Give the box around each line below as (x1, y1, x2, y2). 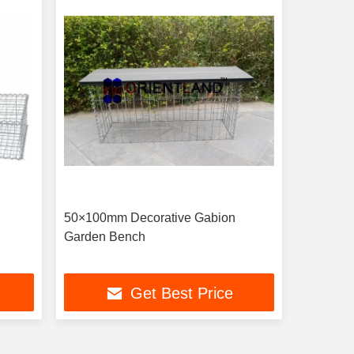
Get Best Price (130, 284, 233, 303)
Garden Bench (63, 230, 145, 243)
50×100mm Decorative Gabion (63, 211, 235, 224)
